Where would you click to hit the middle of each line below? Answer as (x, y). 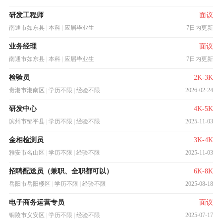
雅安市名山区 (27, 153)
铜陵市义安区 (27, 215)
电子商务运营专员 (36, 202)
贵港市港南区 (27, 90)
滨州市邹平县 (27, 121)
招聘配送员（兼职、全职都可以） (61, 171)
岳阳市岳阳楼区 (29, 184)
